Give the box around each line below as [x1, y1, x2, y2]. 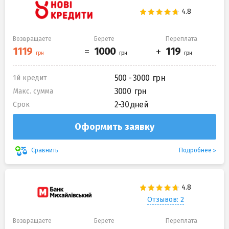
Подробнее [179, 146, 212, 154]
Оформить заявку [75, 121, 154, 132]
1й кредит [13, 73, 47, 82]
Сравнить [30, 147, 60, 154]
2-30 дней [114, 99, 148, 109]
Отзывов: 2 [147, 195, 184, 204]
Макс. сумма [13, 86, 53, 96]
